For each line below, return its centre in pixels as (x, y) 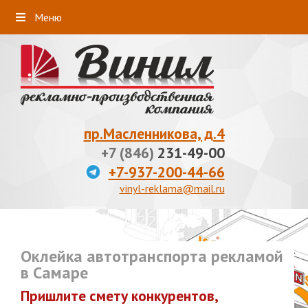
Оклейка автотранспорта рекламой (152, 256)
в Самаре (54, 272)
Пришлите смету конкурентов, (119, 295)
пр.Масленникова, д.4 (154, 133)
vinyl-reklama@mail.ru (172, 188)
